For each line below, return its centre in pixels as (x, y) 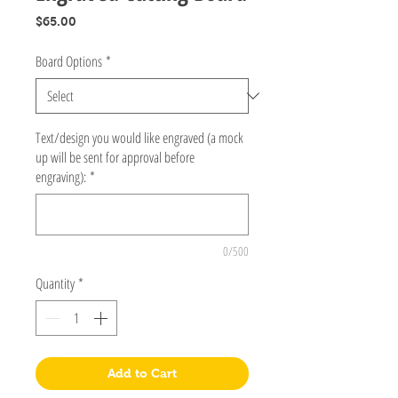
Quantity (55, 283)
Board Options (69, 61)
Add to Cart (142, 373)
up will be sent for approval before (115, 157)
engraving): (61, 176)
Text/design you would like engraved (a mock (139, 137)
